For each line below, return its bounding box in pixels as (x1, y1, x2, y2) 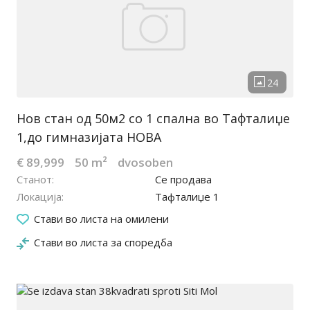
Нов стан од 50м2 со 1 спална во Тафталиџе (17, 110, 290, 127)
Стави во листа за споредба (34, 235, 172, 250)
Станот (17, 172, 52, 187)
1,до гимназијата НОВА (17, 129, 161, 146)
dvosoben (118, 154, 173, 171)
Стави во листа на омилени (34, 212, 169, 226)
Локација (17, 190, 62, 204)
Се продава (155, 172, 212, 187)
